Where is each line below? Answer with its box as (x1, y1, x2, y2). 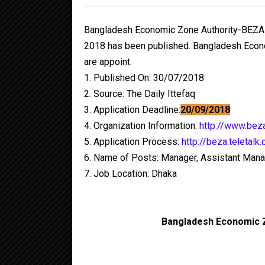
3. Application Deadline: (84, 104, 180, 115)
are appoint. (84, 56, 132, 67)
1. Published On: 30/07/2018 (84, 72, 204, 83)
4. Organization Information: (84, 120, 199, 131)
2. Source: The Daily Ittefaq (84, 88, 195, 99)
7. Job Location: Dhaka (84, 168, 177, 179)
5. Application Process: (84, 136, 182, 147)
